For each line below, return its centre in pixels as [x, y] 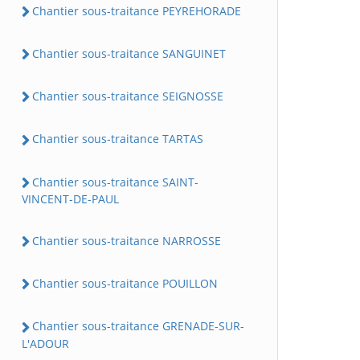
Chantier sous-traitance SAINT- [115, 182]
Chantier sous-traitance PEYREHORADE [137, 10]
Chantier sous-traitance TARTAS [118, 139]
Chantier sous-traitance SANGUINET [129, 53]
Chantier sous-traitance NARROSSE [127, 240]
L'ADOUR [45, 343]
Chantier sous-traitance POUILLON [125, 284]
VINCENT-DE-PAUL [70, 198]
